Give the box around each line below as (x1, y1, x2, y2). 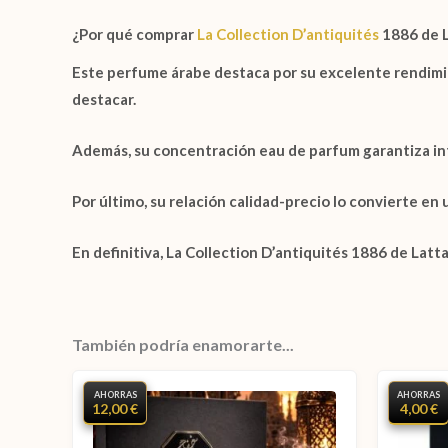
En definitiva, (72, 242, 166, 261)
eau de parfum (259, 140, 360, 159)
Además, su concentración (72, 140, 259, 159)
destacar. (72, 89, 136, 108)
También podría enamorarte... (72, 334, 294, 354)
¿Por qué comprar (72, 25, 194, 43)
